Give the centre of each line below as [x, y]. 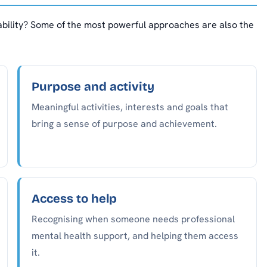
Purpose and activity [93, 87]
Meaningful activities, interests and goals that [130, 107]
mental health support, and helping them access [135, 236]
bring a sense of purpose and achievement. [124, 124]
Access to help [74, 199]
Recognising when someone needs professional [133, 219]
